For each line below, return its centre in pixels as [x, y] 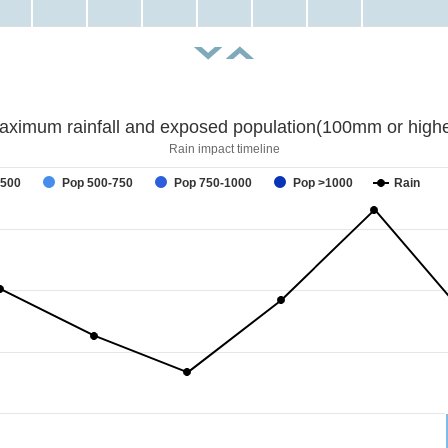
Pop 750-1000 [213, 183]
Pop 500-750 [97, 183]
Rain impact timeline [224, 149]
